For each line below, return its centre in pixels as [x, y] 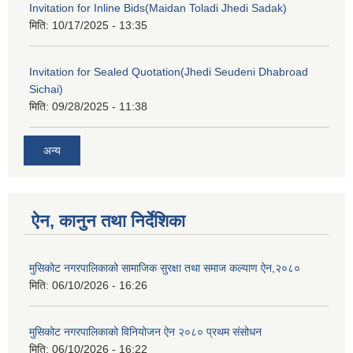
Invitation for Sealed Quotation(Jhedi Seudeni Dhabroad [169, 71]
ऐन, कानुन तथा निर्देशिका [108, 221]
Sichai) [46, 89]
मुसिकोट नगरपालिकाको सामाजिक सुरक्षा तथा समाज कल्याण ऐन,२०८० [165, 268]
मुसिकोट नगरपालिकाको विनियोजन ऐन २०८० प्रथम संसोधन [145, 332]
